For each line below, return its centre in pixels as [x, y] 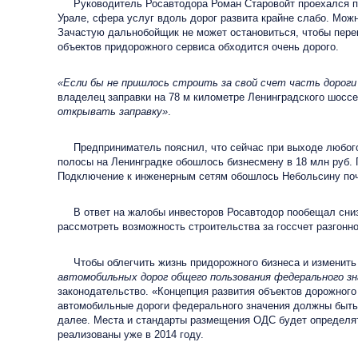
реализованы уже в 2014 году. [131, 334]
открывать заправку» [113, 111]
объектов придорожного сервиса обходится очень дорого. [198, 47]
